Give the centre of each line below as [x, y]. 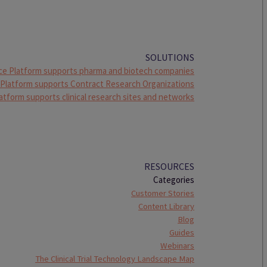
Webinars [178, 246]
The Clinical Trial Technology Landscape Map [115, 259]
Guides [182, 232]
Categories [174, 180]
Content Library [167, 206]
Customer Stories [163, 193]
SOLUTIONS [170, 57]
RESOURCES [170, 166]
